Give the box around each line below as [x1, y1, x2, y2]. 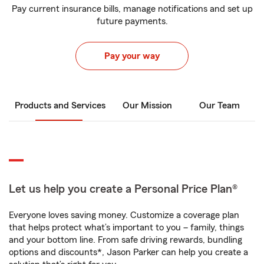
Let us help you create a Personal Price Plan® [9, 183, 237, 195]
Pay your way [104, 51, 160, 61]
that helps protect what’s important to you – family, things [9, 223, 244, 232]
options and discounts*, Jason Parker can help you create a [9, 247, 248, 257]
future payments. [96, 16, 168, 26]
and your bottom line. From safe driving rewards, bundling [9, 235, 242, 245]
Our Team [199, 101, 240, 110]
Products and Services [15, 101, 105, 110]
